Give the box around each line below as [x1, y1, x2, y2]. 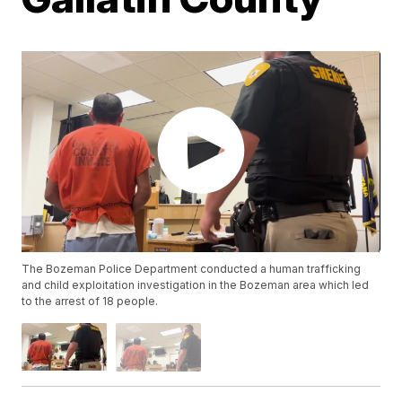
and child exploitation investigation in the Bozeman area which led [22, 278, 370, 293]
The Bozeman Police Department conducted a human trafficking [22, 262, 362, 276]
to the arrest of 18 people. [22, 294, 159, 309]
